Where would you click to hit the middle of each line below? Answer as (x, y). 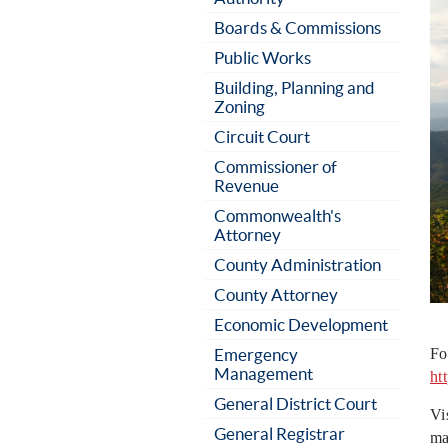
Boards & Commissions (297, 27)
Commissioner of (275, 166)
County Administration (297, 264)
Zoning (239, 106)
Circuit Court (262, 136)
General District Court (295, 403)
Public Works (262, 57)
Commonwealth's (277, 215)
